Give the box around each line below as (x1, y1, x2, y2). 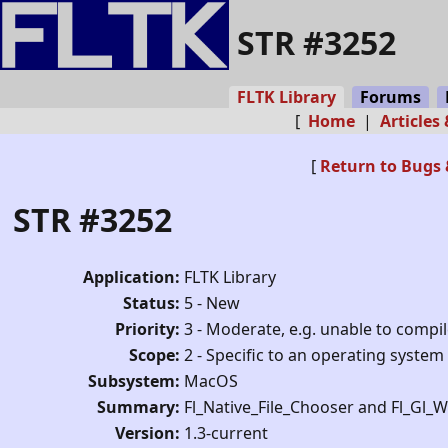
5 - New (184, 291, 240, 314)
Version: (115, 421, 180, 444)
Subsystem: (88, 369, 180, 392)
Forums (352, 86, 429, 108)
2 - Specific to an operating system (184, 343, 444, 366)
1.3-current (184, 421, 268, 444)
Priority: (115, 317, 180, 340)
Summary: (97, 395, 180, 418)
